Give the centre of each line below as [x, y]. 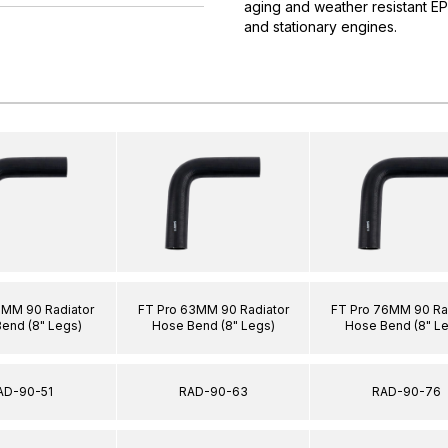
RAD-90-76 [406, 391]
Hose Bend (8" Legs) [213, 325]
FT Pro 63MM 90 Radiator [213, 309]
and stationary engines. [320, 26]
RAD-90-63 [213, 391]
